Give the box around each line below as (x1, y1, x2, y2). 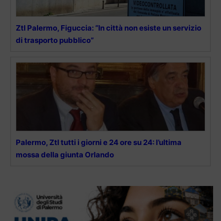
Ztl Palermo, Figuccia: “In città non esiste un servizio (16, 23, 201, 33)
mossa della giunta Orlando (16, 149, 114, 159)
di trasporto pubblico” (16, 35, 94, 45)
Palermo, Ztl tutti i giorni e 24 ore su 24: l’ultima (16, 137, 182, 147)
